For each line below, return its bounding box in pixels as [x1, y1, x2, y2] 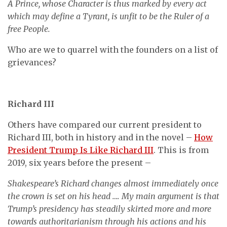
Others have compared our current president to [8, 120, 202, 130]
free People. [8, 24, 50, 34]
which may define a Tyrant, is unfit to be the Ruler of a [8, 11, 209, 21]
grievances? [8, 57, 56, 67]
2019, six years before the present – [8, 158, 151, 168]
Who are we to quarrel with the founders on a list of [8, 45, 218, 55]
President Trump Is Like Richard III [8, 145, 154, 155]
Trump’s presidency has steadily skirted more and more [8, 204, 211, 214]
